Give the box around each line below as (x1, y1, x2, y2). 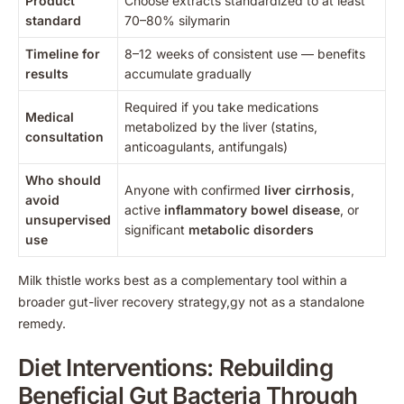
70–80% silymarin (124, 12, 230, 28)
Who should (25, 171, 101, 188)
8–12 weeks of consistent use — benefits (124, 45, 365, 61)
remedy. (18, 315, 66, 331)
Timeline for (25, 45, 100, 61)
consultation (25, 128, 104, 144)
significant (124, 221, 188, 237)
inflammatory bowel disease (164, 201, 340, 217)
